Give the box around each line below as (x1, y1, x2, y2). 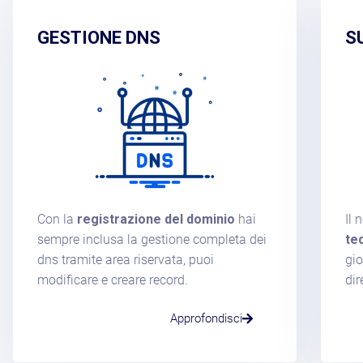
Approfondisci (169, 310, 242, 326)
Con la (37, 211, 77, 227)
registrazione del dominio (77, 211, 235, 227)
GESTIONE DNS (37, 27, 160, 48)
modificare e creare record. (37, 271, 188, 288)
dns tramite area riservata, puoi (37, 251, 214, 267)
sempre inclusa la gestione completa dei (37, 231, 267, 247)
